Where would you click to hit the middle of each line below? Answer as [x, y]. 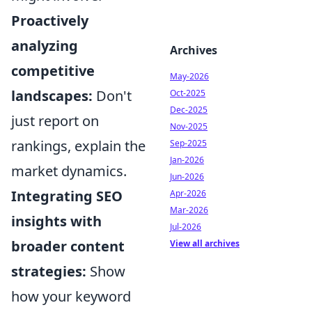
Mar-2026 [189, 210]
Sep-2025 [188, 143]
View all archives [205, 243]
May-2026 [189, 76]
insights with [56, 221]
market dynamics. [69, 171]
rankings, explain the [78, 146]
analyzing [45, 46]
